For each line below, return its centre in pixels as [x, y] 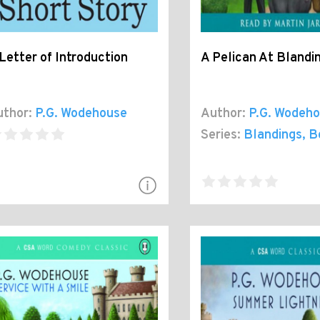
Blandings [272, 136]
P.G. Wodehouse [81, 114]
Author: [223, 114]
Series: [220, 136]
